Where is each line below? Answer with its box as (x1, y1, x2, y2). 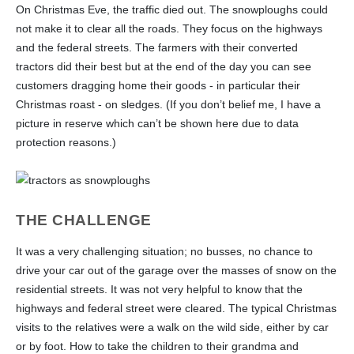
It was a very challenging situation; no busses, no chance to (16, 244, 313, 258)
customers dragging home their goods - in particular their (16, 78, 300, 92)
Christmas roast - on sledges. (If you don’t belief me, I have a (16, 97, 321, 111)
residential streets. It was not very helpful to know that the (16, 282, 303, 296)
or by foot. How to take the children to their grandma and (16, 339, 299, 352)
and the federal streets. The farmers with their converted (16, 40, 298, 54)
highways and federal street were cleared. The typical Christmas (16, 301, 337, 314)
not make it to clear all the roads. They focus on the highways (16, 21, 322, 35)
